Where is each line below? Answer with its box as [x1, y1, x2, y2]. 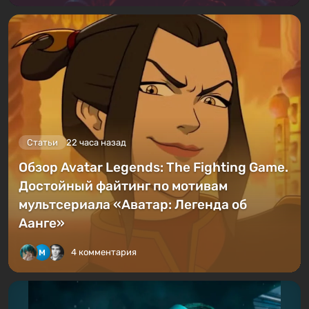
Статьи [27, 137, 58, 148]
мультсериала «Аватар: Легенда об [19, 196, 247, 212]
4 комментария [71, 246, 137, 257]
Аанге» [19, 215, 65, 231]
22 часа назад [66, 137, 126, 148]
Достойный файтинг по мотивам [19, 177, 228, 194]
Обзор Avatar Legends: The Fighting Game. [19, 159, 288, 175]
